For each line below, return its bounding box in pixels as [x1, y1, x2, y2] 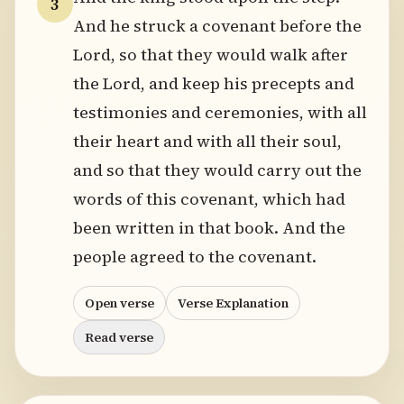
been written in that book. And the [73, 216, 345, 239]
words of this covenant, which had [73, 188, 345, 210]
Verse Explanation [178, 294, 289, 312]
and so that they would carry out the [73, 159, 362, 181]
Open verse [85, 294, 154, 312]
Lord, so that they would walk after [73, 43, 348, 66]
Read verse [85, 328, 153, 346]
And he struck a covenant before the [73, 14, 362, 37]
